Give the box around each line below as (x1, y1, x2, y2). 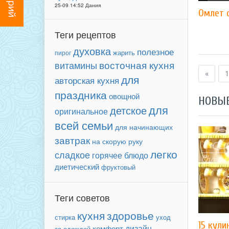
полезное (137, 45, 174, 58)
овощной (109, 90, 140, 101)
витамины (55, 59, 97, 72)
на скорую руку (92, 136, 143, 146)
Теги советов (55, 191, 110, 204)
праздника (55, 87, 107, 102)
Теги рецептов (55, 28, 116, 41)
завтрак (55, 133, 90, 147)
